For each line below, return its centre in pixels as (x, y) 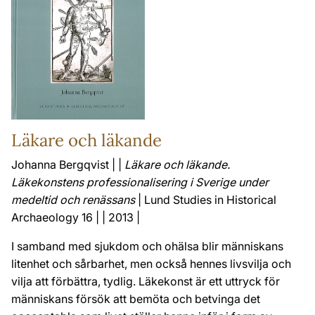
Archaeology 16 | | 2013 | (76, 218)
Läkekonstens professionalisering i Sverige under (140, 182)
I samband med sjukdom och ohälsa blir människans (147, 246)
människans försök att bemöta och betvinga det (136, 299)
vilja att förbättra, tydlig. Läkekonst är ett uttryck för (146, 282)
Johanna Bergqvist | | (68, 165)
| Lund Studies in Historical (206, 200)
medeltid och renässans (73, 200)
